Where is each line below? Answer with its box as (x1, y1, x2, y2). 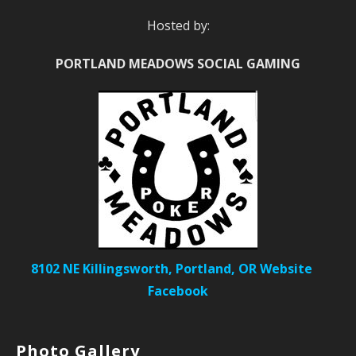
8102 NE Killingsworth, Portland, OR (31, 259, 257, 277)
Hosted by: (146, 16, 210, 34)
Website (260, 259, 312, 277)
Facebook (148, 281, 208, 300)
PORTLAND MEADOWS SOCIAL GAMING (56, 54, 300, 72)
